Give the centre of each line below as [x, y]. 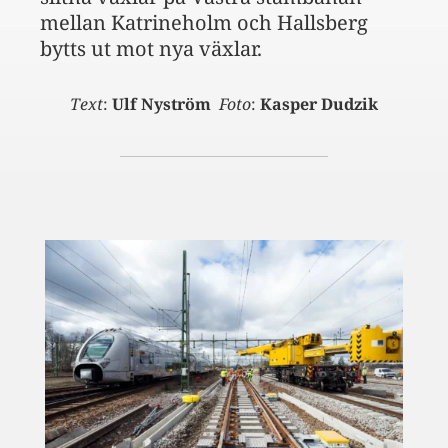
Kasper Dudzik [319, 104]
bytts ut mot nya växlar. [151, 48]
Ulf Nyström [163, 104]
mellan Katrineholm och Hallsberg [204, 22]
